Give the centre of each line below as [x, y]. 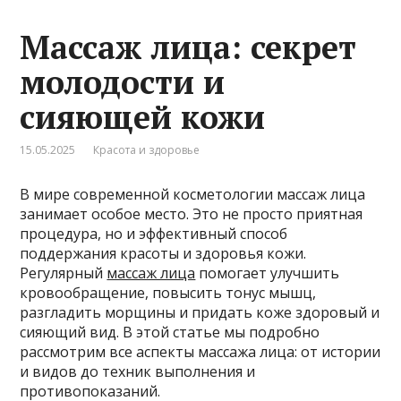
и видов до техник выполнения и [138, 371]
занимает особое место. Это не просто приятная [192, 213]
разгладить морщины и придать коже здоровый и [200, 312]
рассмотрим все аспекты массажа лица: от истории [200, 351]
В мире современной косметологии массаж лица [193, 194]
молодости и [123, 81]
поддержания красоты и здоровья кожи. [163, 253]
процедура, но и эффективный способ [154, 233]
